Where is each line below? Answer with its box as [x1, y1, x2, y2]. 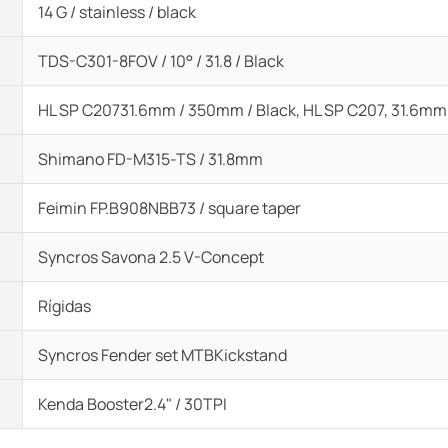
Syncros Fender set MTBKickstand [38, 344, 287, 366]
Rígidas [38, 295, 91, 317]
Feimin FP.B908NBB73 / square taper [38, 197, 301, 219]
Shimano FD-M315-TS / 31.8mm [38, 148, 263, 170]
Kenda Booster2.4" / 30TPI [38, 393, 227, 415]
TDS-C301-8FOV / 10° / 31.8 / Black [38, 50, 284, 72]
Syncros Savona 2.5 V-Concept [38, 246, 264, 268]
